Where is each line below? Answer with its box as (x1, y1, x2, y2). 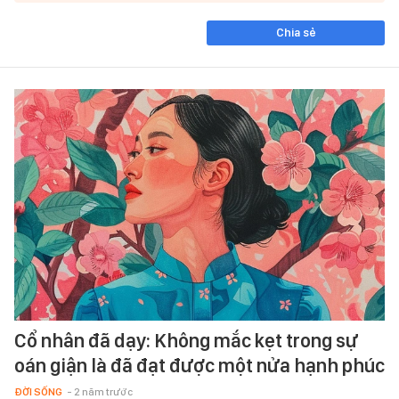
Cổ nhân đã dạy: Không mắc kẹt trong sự (14, 328, 358, 352)
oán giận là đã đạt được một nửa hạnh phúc (14, 353, 385, 377)
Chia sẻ (275, 26, 316, 39)
